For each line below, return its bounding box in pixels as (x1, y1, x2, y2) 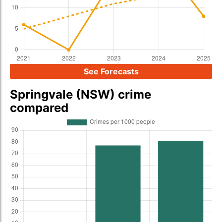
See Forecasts (83, 66, 139, 76)
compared (10, 101, 68, 115)
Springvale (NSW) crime (10, 87, 151, 102)
